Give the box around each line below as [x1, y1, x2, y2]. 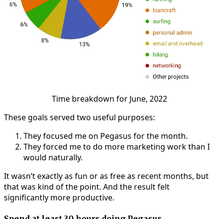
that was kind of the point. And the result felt [4, 181, 170, 193]
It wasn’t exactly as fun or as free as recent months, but [4, 171, 209, 182]
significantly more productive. [4, 192, 114, 203]
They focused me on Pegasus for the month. [23, 131, 188, 142]
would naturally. [23, 152, 83, 163]
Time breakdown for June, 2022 [52, 93, 167, 105]
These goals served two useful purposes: [4, 112, 155, 123]
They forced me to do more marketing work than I [23, 141, 210, 153]
